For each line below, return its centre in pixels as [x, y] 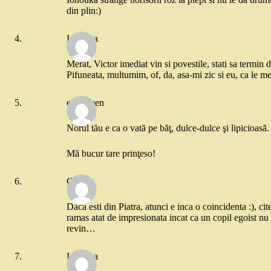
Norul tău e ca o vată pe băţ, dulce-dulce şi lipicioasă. [168, 128]
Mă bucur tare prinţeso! [111, 153]
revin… [81, 228]
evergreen [85, 103]
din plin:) [84, 10]
